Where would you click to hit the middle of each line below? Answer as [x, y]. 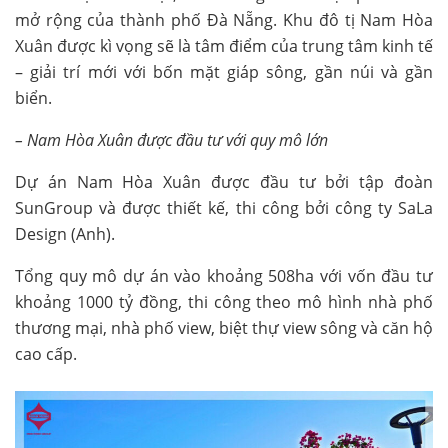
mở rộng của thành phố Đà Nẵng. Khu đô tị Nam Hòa [224, 20]
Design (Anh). [65, 234]
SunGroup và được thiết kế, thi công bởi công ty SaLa [224, 208]
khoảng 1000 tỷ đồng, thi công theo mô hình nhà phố [224, 302]
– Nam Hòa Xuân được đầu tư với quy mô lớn [171, 140]
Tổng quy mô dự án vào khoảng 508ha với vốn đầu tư [224, 276]
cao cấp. [46, 354]
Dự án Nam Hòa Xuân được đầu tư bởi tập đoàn [224, 182]
